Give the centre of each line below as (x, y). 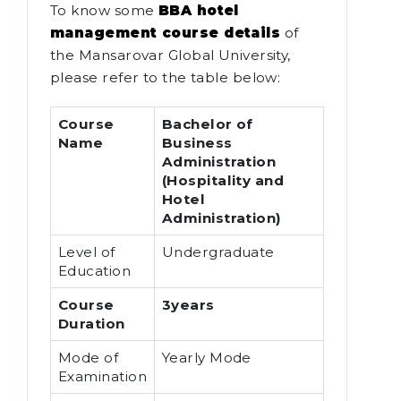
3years (188, 305)
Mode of (89, 358)
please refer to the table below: (166, 78)
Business (197, 143)
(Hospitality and (223, 181)
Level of (87, 252)
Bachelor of (208, 124)
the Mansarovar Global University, (171, 55)
